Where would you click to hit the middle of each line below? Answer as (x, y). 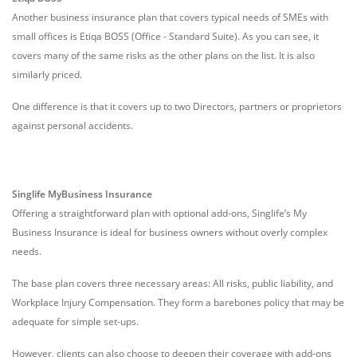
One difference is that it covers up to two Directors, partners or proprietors (177, 106)
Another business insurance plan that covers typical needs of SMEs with (170, 17)
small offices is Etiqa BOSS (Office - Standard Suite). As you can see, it (165, 36)
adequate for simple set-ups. (75, 322)
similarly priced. (47, 75)
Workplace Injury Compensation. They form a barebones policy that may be (178, 302)
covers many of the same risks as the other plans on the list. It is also (163, 55)
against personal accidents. (73, 126)
